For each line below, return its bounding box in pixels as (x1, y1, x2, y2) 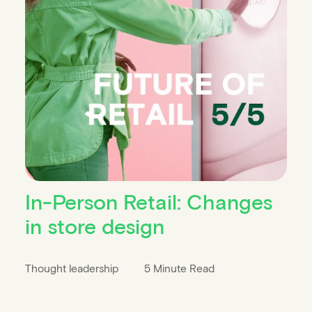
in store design (24, 213, 164, 239)
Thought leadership (24, 261, 121, 274)
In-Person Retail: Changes (24, 189, 272, 214)
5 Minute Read (144, 261, 215, 274)
